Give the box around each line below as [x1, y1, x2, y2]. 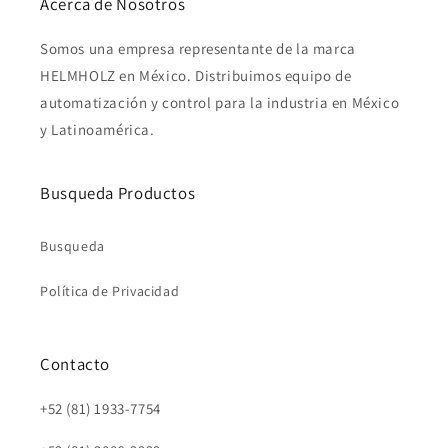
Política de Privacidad [40, 282, 180, 301]
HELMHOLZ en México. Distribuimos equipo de [40, 66, 352, 86]
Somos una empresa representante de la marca [40, 39, 356, 59]
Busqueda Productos [40, 182, 196, 205]
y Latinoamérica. [40, 120, 155, 140]
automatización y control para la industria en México [40, 93, 400, 113]
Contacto [40, 353, 111, 376]
